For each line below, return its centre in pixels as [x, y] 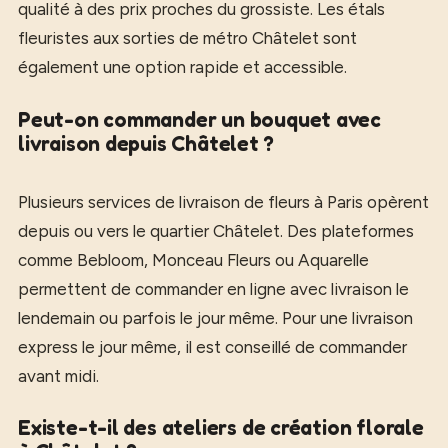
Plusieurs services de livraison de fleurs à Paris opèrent [223, 201]
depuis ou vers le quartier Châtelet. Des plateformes [216, 230]
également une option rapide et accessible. [182, 67]
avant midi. [58, 375]
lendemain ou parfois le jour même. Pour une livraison [215, 317]
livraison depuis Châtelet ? [146, 143]
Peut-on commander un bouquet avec [200, 119]
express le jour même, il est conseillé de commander [212, 346]
